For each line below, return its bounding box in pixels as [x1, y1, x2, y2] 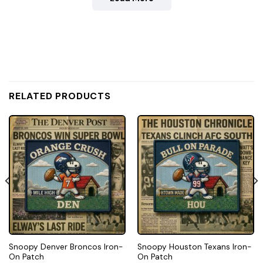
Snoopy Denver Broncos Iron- [8, 241, 123, 252]
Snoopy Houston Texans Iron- [137, 241, 251, 252]
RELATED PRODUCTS [9, 90, 111, 103]
